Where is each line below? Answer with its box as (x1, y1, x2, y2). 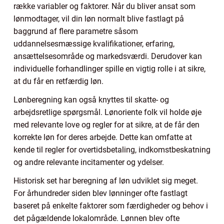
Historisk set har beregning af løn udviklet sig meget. (13, 175, 198, 185)
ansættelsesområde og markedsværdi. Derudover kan (13, 51, 202, 61)
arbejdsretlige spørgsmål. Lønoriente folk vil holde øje (13, 107, 201, 117)
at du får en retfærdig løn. (13, 76, 103, 86)
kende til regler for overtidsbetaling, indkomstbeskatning (13, 144, 210, 154)
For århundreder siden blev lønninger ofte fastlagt (13, 188, 187, 198)
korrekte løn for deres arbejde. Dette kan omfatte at (13, 132, 192, 142)
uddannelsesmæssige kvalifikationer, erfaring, (13, 38, 174, 48)
